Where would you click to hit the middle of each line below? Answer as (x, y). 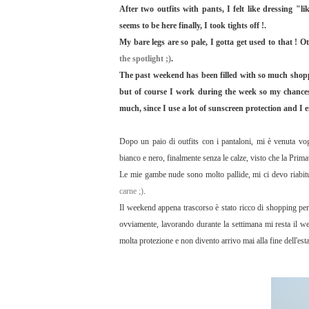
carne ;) (131, 191)
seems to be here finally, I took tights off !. (193, 26)
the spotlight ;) (145, 59)
